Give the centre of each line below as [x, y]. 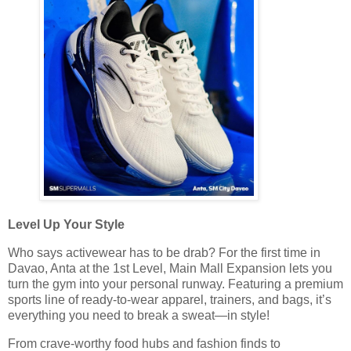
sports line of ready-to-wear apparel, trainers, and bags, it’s [170, 299]
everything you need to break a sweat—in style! [139, 315]
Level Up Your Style [66, 225]
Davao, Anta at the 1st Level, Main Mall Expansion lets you [170, 268]
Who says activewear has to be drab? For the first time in [164, 252]
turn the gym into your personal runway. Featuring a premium [175, 284]
